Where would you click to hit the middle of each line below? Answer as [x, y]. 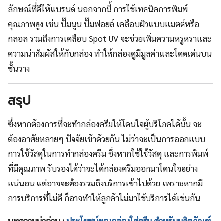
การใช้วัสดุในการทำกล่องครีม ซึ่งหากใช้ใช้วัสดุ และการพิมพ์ [108, 154]
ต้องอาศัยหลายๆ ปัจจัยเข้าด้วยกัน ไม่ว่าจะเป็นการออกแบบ [107, 139]
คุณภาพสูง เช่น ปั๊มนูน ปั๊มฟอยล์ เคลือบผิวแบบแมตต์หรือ [104, 24]
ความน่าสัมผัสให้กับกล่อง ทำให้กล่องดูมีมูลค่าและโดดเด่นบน [110, 54]
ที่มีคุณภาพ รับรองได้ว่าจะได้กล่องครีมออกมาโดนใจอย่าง [103, 168]
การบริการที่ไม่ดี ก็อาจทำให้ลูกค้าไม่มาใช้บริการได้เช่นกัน [104, 198]
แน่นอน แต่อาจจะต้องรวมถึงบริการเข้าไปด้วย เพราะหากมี [105, 183]
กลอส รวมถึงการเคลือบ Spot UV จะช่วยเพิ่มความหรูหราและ [110, 39]
